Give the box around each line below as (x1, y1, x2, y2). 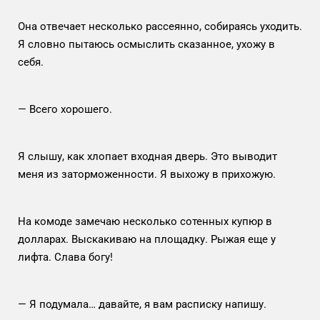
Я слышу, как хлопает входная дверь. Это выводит (18, 149, 277, 163)
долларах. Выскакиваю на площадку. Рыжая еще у (18, 232, 276, 246)
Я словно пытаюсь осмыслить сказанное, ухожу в (18, 37, 275, 51)
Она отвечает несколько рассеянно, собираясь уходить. (18, 19, 302, 33)
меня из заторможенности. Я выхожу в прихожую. (18, 167, 279, 181)
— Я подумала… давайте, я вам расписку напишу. (18, 297, 266, 311)
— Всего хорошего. (18, 102, 115, 116)
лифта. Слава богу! (18, 250, 116, 264)
